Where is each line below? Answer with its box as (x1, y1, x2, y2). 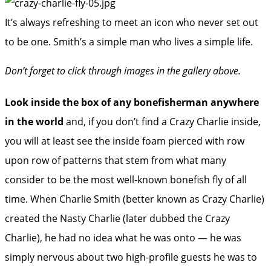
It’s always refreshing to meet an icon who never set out (5, 15, 258, 29)
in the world (5, 114, 64, 128)
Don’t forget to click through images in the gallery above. (5, 64, 241, 77)
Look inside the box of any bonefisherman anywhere (5, 95, 259, 109)
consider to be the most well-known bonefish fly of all (5, 172, 247, 186)
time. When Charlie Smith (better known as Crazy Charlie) (5, 192, 264, 206)
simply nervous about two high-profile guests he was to (5, 250, 257, 264)
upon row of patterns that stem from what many (5, 153, 226, 167)
